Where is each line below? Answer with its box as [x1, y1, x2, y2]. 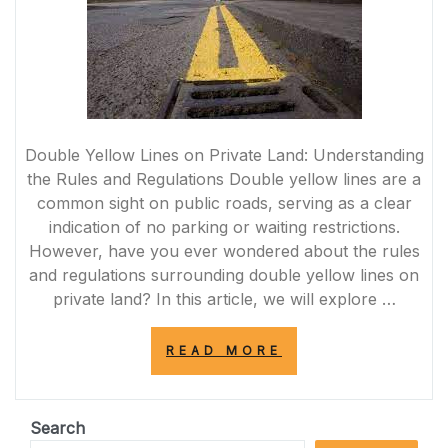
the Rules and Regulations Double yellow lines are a [27, 168, 421, 189]
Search [30, 417, 85, 438]
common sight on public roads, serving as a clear [36, 192, 412, 213]
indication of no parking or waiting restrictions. [48, 216, 400, 237]
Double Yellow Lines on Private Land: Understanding [24, 144, 424, 165]
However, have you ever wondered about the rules [28, 240, 420, 261]
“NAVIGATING [281, 341, 414, 357]
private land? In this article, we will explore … [52, 288, 396, 309]
